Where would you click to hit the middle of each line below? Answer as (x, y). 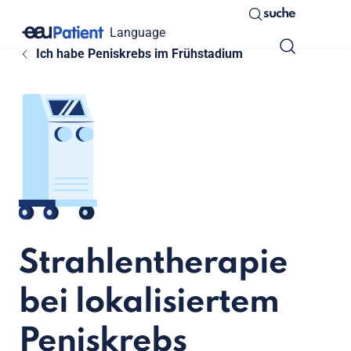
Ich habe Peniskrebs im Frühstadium (139, 54)
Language (138, 32)
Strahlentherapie (153, 264)
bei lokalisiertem (149, 303)
